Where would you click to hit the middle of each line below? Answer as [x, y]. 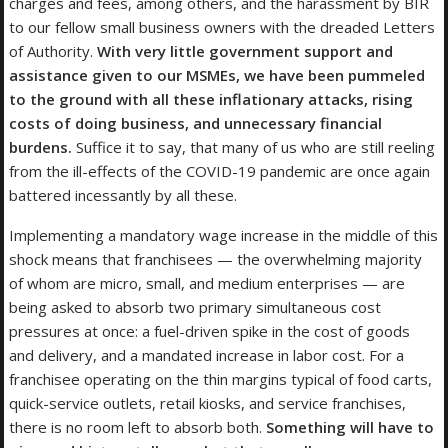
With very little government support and [245, 51]
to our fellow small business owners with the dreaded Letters [222, 27]
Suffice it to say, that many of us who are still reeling [254, 147]
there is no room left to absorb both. [138, 427]
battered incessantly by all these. [123, 195]
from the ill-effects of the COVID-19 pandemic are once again [220, 171]
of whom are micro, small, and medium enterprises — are [207, 283]
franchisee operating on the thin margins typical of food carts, [221, 379]
